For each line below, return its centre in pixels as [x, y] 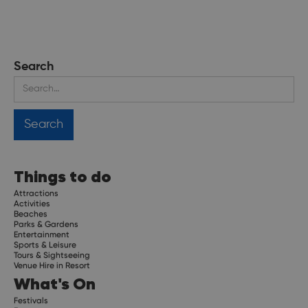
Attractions [36, 193]
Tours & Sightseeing [52, 255]
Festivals [31, 300]
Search [34, 66]
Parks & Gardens [46, 224]
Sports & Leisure [45, 244]
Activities [32, 203]
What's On [55, 283]
